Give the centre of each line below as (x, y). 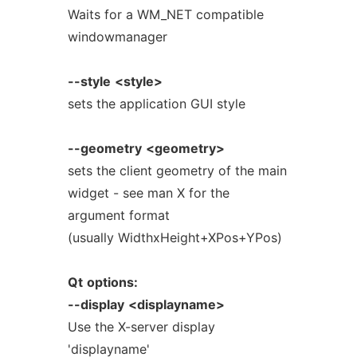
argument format (118, 215)
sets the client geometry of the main (177, 171)
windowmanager (117, 37)
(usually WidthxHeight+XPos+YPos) (175, 237)
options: (112, 282)
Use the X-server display (141, 327)
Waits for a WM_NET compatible (165, 14)
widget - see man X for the (148, 193)
